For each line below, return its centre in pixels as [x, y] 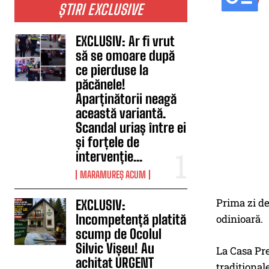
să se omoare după [125, 56]
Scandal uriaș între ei [131, 128]
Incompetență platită [131, 219]
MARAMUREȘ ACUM [113, 174]
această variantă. [121, 113]
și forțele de [108, 142]
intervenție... [109, 156]
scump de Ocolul [119, 234]
